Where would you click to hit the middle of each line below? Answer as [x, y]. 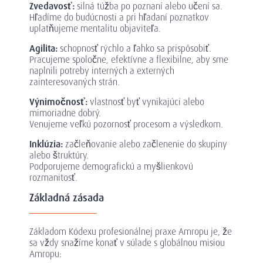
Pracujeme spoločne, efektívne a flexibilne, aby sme [129, 60]
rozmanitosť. [53, 178]
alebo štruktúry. [59, 156]
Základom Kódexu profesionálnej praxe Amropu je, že [131, 232]
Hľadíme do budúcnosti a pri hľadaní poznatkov [119, 18]
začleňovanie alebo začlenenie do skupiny [146, 144]
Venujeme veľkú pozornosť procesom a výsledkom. [126, 124]
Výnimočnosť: [60, 102]
